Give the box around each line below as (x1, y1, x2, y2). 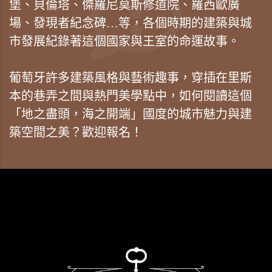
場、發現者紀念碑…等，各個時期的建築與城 (9, 16, 252, 30)
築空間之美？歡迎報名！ (9, 125, 143, 139)
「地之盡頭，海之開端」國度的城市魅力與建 (9, 107, 252, 121)
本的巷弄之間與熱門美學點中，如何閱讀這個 (9, 89, 252, 103)
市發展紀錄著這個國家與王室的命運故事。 (9, 34, 240, 48)
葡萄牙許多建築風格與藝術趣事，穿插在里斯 (9, 70, 252, 84)
